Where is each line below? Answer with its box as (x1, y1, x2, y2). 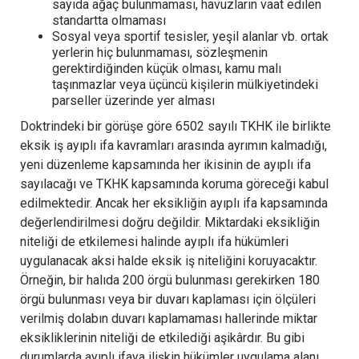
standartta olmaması (52, 12, 166, 28)
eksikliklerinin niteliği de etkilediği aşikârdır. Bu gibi (20, 329, 305, 345)
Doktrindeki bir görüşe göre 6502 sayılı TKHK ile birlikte (20, 118, 331, 134)
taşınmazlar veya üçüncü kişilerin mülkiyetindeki (52, 76, 318, 92)
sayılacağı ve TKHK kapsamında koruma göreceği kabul (20, 175, 329, 192)
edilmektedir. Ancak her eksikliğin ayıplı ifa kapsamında (20, 195, 328, 211)
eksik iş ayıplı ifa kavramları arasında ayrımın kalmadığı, (20, 137, 327, 153)
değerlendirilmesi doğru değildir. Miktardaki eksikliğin (20, 214, 320, 230)
